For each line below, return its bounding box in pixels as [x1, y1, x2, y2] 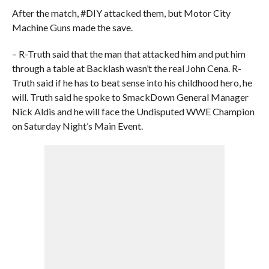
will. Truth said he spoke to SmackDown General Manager [11, 91, 249, 103]
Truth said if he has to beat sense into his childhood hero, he [11, 77, 252, 88]
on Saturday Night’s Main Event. [11, 120, 143, 131]
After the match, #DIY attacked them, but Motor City [11, 7, 231, 19]
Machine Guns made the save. [11, 22, 133, 33]
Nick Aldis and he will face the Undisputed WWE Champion [11, 106, 255, 117]
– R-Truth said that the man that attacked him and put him [11, 48, 246, 59]
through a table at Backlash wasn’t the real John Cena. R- [11, 62, 241, 74]
